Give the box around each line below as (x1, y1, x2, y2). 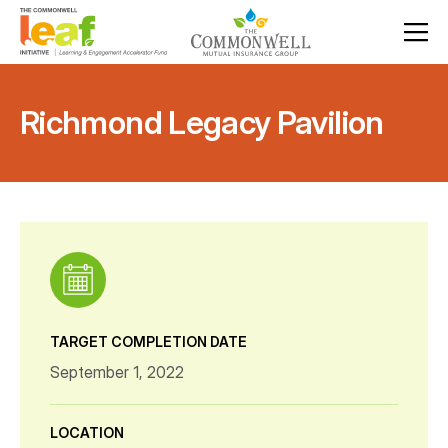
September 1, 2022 (50, 362, 184, 382)
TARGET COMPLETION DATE (50, 333, 247, 350)
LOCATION (50, 424, 124, 441)
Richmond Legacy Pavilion (20, 103, 384, 142)
